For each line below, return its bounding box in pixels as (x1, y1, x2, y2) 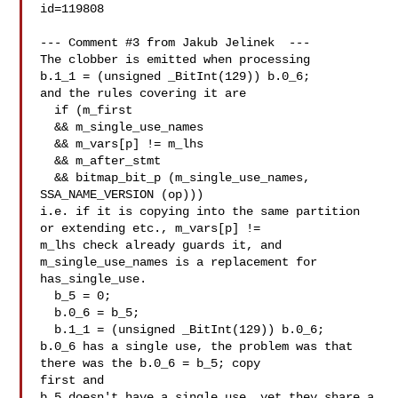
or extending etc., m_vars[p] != (40, 221, 261, 235)
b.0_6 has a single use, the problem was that (40, 339, 354, 354)
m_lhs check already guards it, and (40, 238, 283, 252)
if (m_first (40, 103, 55, 117)
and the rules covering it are (40, 86, 247, 100)
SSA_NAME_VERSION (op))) (40, 187, 204, 202)
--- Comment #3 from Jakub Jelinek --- (40, 36, 311, 50)
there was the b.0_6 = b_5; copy (40, 356, 261, 370)
